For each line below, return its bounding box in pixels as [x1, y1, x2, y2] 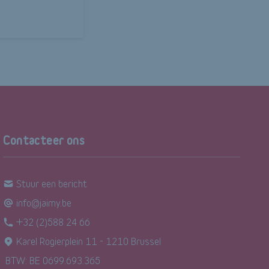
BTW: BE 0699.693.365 [5, 255, 101, 266]
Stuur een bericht [16, 178, 88, 189]
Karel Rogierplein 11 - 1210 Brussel [16, 235, 162, 247]
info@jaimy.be [16, 197, 72, 208]
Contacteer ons [3, 133, 85, 147]
